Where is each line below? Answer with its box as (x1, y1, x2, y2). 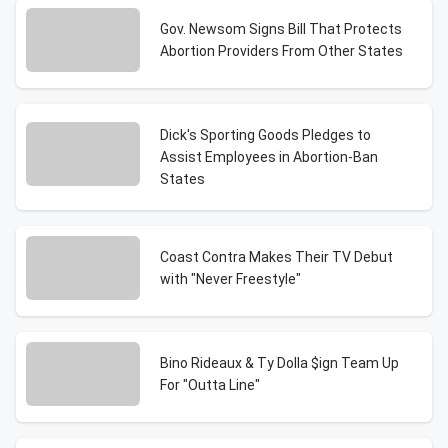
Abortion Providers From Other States (160, 43, 403, 59)
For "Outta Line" (160, 377, 260, 393)
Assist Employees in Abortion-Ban (160, 149, 378, 165)
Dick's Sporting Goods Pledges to (160, 127, 371, 143)
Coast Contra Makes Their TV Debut (160, 249, 393, 265)
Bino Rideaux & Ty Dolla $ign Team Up (160, 355, 399, 371)
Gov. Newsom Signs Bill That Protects (160, 21, 402, 37)
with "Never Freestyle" (160, 271, 301, 287)
